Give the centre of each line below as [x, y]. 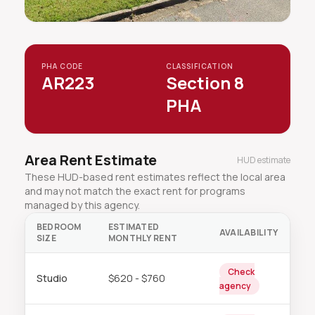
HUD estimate [264, 160]
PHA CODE [62, 66]
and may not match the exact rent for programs [135, 191]
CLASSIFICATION [200, 66]
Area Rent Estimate [90, 160]
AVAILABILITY [249, 232]
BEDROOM [59, 227]
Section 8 [205, 83]
